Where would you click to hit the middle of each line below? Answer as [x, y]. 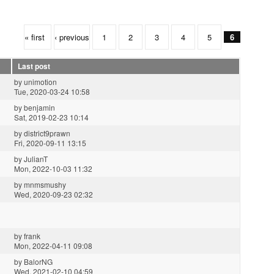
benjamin [39, 108]
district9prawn [47, 133]
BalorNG [38, 262]
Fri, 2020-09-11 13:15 [50, 143]
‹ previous [72, 37]
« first [35, 37]
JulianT [36, 159]
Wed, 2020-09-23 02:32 [54, 194]
